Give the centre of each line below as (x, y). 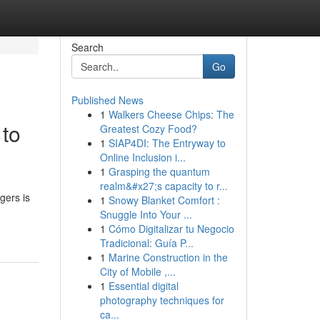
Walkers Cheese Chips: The (171, 114)
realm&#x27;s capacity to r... (164, 186)
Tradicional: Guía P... (146, 243)
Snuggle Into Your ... (146, 214)
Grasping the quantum (159, 171)
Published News (107, 100)
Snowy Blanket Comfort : (164, 200)
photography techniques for (162, 300)
